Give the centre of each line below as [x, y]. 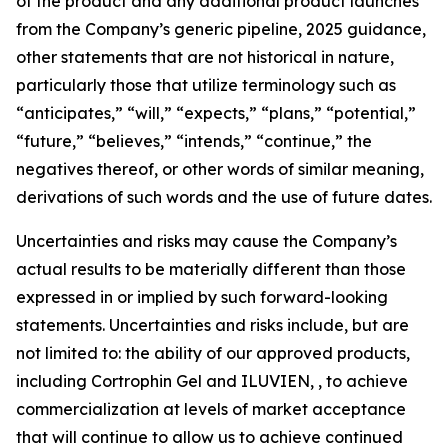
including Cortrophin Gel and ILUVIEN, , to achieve [212, 381]
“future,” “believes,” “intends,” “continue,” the [194, 141]
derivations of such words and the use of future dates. [224, 197]
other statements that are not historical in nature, [205, 57]
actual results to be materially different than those [211, 269]
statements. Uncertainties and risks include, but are [212, 325]
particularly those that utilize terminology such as [206, 85]
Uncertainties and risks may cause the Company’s [206, 241]
